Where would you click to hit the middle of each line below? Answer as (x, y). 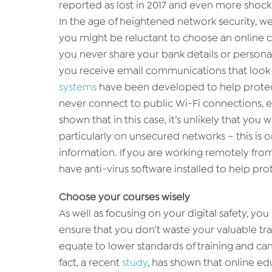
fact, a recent (90, 263)
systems (78, 87)
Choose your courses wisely (124, 197)
